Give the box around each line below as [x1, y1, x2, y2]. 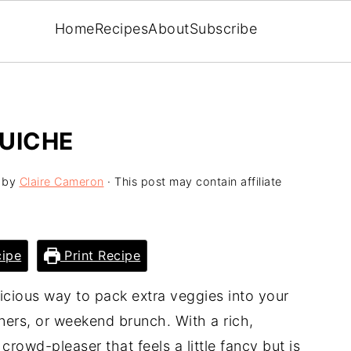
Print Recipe [60, 248, 141, 263]
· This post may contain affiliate [103, 175, 282, 188]
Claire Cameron [19, 175, 104, 188]
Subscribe [189, 20, 258, 37]
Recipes [94, 20, 149, 37]
